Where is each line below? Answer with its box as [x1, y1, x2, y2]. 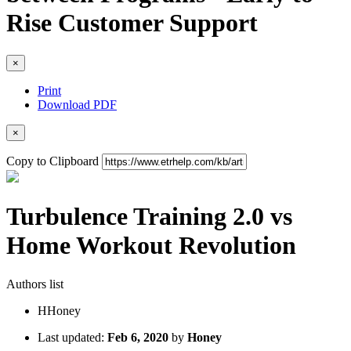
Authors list [6, 277, 63, 291]
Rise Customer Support [6, 9, 258, 38]
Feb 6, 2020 [107, 330, 168, 344]
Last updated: [38, 330, 107, 344]
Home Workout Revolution [6, 231, 296, 260]
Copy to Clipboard [6, 154, 99, 168]
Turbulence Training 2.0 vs [6, 202, 292, 231]
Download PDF [38, 97, 117, 111]
